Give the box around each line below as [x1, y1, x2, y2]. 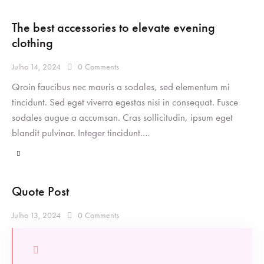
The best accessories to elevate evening [12, 18, 215, 36]
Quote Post [12, 183, 69, 200]
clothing [12, 34, 53, 51]
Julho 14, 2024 [12, 61, 61, 72]
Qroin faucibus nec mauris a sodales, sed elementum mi [12, 80, 230, 93]
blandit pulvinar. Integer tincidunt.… [12, 126, 150, 139]
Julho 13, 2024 [12, 210, 61, 221]
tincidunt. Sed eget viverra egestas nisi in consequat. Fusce [12, 95, 238, 108]
